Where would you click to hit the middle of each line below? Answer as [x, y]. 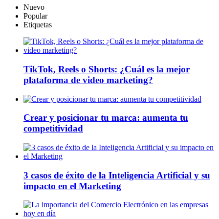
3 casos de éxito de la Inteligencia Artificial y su [117, 175]
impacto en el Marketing [72, 186]
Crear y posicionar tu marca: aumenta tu [106, 118]
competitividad [53, 129]
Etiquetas [38, 25]
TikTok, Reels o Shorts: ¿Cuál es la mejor [107, 69]
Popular [35, 16]
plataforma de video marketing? [88, 80]
